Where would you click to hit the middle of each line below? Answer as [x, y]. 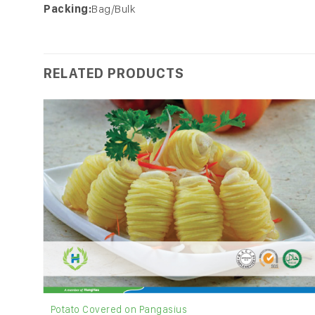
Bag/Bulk [114, 9]
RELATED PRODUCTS [114, 73]
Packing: [67, 9]
